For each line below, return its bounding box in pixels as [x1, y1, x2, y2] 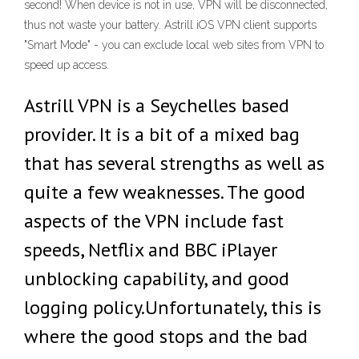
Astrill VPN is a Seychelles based [24, 93, 289, 118]
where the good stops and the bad [24, 324, 308, 349]
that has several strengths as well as [24, 151, 325, 175]
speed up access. [24, 58, 109, 71]
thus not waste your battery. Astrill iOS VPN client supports [24, 18, 317, 31]
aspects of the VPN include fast [24, 208, 284, 233]
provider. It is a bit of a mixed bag [24, 122, 300, 147]
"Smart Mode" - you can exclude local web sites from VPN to [24, 38, 324, 51]
